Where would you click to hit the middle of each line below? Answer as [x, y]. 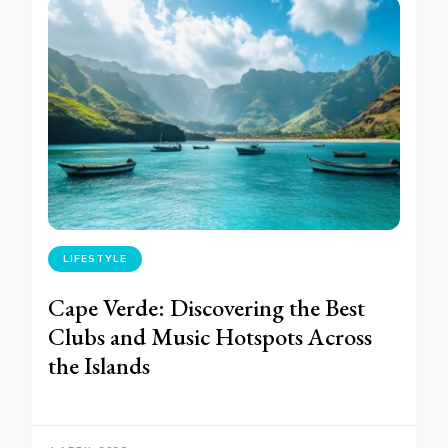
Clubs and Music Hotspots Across [210, 337]
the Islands [99, 366]
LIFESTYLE [95, 259]
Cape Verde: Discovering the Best [206, 308]
